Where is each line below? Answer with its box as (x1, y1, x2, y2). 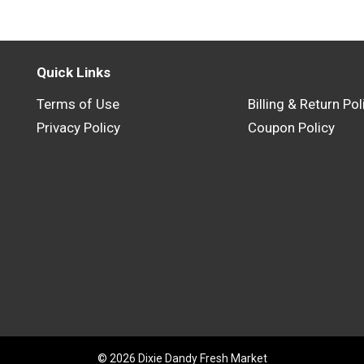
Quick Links (37, 64, 110, 80)
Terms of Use (37, 96, 119, 112)
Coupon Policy (248, 119, 335, 136)
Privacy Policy (37, 119, 120, 136)
